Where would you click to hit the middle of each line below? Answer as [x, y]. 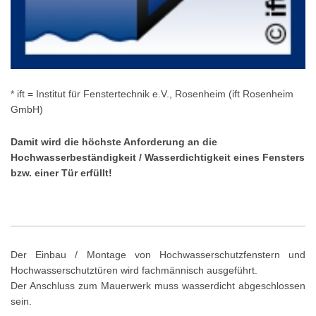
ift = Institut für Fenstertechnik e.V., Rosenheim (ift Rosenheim [155, 94]
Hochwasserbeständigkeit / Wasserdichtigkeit [122, 158]
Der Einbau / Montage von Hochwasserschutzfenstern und [158, 255]
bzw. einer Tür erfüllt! [61, 173]
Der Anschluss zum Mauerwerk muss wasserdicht [123, 286]
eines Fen [257, 158]
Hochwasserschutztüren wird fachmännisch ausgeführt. [134, 271]
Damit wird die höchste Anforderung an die [114, 142]
